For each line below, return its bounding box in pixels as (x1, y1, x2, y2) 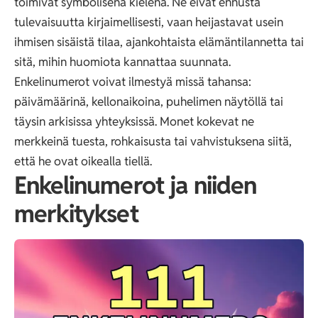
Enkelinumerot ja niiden (14, 170, 257, 202)
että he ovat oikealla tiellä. (14, 153, 152, 170)
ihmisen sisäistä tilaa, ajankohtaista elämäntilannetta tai (14, 34, 304, 50)
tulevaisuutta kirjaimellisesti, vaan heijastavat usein (14, 14, 283, 31)
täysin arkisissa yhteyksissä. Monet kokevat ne (14, 114, 254, 130)
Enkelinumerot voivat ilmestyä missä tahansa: (14, 74, 251, 90)
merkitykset (14, 198, 138, 230)
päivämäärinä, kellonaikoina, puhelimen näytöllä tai (14, 94, 283, 110)
